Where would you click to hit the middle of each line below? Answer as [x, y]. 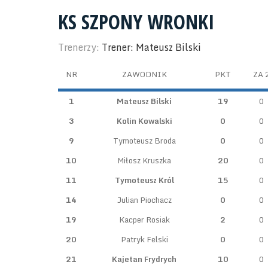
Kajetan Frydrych [144, 259]
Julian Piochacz [144, 200]
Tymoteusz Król [144, 180]
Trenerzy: [80, 47]
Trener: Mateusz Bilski [151, 47]
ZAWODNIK [144, 74]
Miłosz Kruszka [144, 160]
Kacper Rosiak [144, 220]
